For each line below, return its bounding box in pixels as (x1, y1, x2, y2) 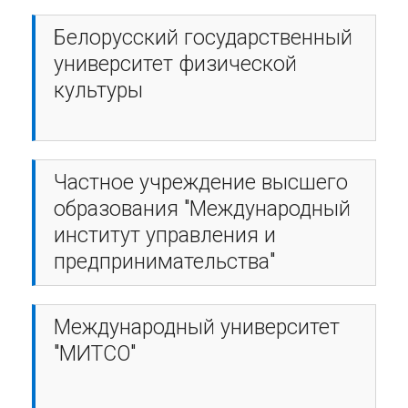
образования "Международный (54, 197, 351, 221)
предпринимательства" (54, 250, 275, 274)
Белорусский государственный (54, 25, 352, 50)
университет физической (54, 52, 297, 76)
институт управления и (54, 223, 276, 248)
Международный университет (54, 315, 340, 340)
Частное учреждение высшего (54, 170, 348, 195)
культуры (54, 78, 143, 103)
